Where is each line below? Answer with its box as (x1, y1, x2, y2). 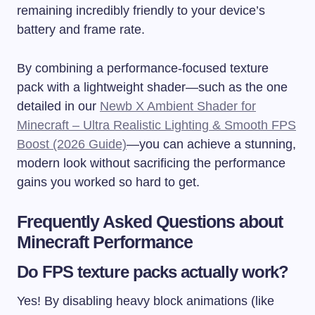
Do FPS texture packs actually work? (17, 262, 289, 282)
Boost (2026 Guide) (17, 137, 127, 152)
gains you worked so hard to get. (17, 175, 200, 190)
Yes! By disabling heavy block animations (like (17, 294, 274, 309)
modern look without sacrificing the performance (17, 156, 285, 171)
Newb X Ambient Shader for (100, 99, 256, 114)
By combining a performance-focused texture (17, 61, 269, 76)
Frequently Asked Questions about (17, 212, 283, 232)
